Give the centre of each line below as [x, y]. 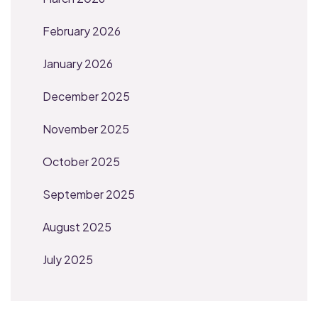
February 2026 [82, 31]
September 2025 [89, 194]
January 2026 [78, 63]
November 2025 [86, 128]
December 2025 [86, 96]
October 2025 [81, 161]
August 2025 [77, 226]
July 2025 [68, 259]
